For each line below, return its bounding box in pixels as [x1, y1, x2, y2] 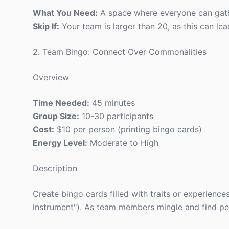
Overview [33, 72, 69, 82]
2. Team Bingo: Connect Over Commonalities [33, 47, 207, 57]
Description [33, 163, 77, 173]
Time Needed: [33, 98, 89, 108]
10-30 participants [79, 111, 153, 121]
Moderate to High [87, 138, 158, 148]
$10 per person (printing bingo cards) [54, 124, 202, 134]
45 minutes [89, 98, 135, 108]
